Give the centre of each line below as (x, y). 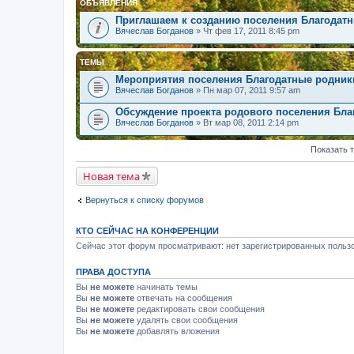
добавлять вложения (177, 331)
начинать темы (166, 286)
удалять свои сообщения (186, 320)
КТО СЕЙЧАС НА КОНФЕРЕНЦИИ (147, 230)
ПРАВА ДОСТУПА (113, 271)
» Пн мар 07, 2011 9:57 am (247, 90)
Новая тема (111, 176)
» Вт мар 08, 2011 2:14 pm (246, 122)
